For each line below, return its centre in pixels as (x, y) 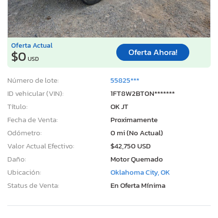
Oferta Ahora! (153, 53)
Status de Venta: (33, 185)
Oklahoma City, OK (140, 172)
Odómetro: (25, 132)
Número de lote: (33, 80)
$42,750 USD (131, 145)
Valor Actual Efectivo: (41, 145)
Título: (18, 106)
